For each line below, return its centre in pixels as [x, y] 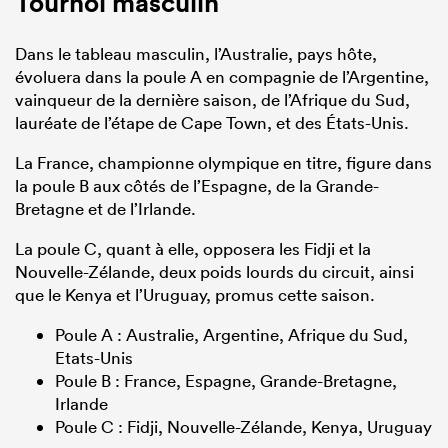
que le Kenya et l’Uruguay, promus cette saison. [195, 294]
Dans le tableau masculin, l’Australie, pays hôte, [196, 53]
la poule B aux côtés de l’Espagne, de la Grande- [197, 185]
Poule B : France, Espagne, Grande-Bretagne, [226, 380]
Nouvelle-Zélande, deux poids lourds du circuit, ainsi [214, 271]
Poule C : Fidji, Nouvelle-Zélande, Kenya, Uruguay [243, 426]
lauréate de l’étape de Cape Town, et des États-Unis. [212, 122]
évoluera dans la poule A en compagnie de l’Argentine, [222, 76]
